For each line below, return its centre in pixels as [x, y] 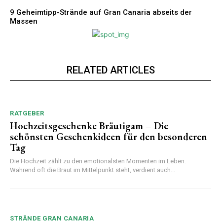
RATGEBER [27, 113]
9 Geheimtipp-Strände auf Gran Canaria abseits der [101, 12]
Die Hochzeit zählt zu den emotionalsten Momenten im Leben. [98, 161]
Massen [24, 21]
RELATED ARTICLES [110, 70]
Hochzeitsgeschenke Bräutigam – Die [89, 126]
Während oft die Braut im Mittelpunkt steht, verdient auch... [92, 170]
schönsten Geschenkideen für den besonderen [109, 136]
